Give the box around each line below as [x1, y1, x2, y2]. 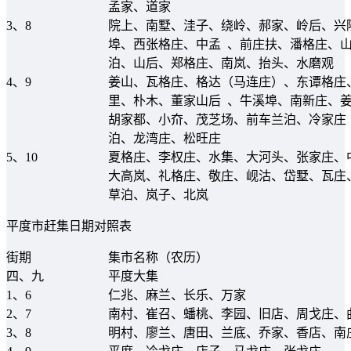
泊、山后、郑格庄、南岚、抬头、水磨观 [108, 56, 334, 70]
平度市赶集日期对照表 [6, 219, 132, 233]
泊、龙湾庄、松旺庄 [108, 131, 221, 145]
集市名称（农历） [108, 250, 208, 264]
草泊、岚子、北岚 [108, 187, 208, 201]
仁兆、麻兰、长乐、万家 [108, 288, 246, 302]
